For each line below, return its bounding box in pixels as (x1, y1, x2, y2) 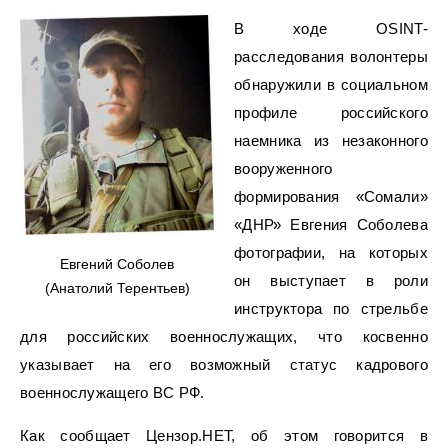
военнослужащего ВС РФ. (20, 384, 205, 401)
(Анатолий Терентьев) (44, 280, 190, 296)
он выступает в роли (234, 272, 428, 289)
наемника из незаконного (234, 132, 428, 149)
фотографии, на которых (234, 244, 428, 261)
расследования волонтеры (234, 48, 428, 65)
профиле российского (234, 104, 428, 121)
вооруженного (234, 160, 333, 177)
